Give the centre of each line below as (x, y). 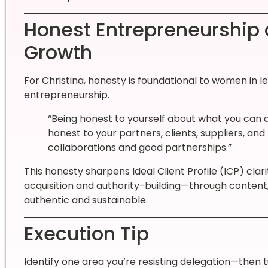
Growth (58, 53)
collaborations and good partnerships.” (139, 148)
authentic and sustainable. (86, 200)
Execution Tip (86, 233)
